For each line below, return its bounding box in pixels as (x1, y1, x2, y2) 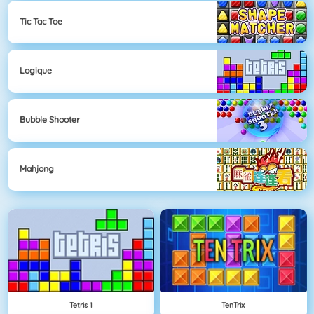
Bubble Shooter (20, 114, 80, 125)
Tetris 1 (69, 299, 93, 310)
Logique (20, 65, 52, 76)
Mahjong (20, 163, 54, 175)
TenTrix (221, 299, 245, 310)
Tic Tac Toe (20, 16, 62, 27)
